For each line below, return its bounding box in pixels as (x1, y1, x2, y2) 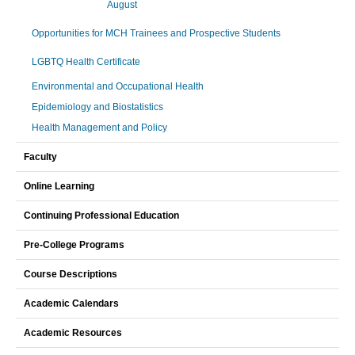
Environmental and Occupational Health (32, 81, 204, 92)
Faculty (24, 151, 57, 162)
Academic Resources (24, 327, 122, 338)
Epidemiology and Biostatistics (32, 101, 163, 113)
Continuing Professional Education (24, 210, 179, 221)
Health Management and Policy (32, 122, 167, 133)
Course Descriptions (24, 269, 117, 280)
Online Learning (24, 181, 94, 192)
